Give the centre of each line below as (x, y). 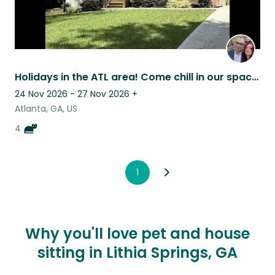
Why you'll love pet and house (137, 233)
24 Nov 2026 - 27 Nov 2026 (72, 94)
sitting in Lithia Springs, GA (137, 252)
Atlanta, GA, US (46, 108)
